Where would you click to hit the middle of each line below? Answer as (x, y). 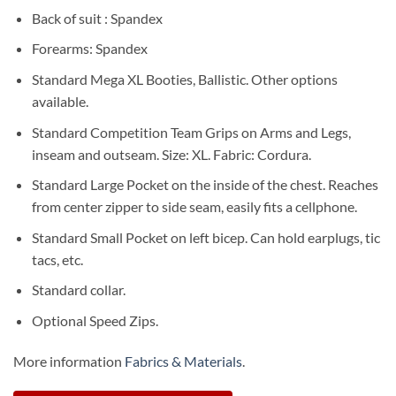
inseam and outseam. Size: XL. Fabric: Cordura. (171, 154)
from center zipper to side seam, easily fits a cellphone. (194, 207)
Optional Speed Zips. (95, 320)
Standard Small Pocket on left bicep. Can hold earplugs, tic (206, 237)
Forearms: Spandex (89, 49)
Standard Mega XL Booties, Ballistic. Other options (184, 79)
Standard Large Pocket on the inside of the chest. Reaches (205, 185)
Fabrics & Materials (183, 361)
